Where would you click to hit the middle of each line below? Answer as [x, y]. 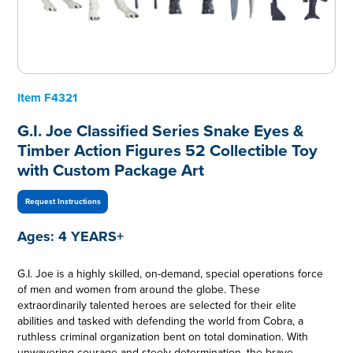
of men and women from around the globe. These [139, 290]
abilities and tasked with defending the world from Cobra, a [161, 321]
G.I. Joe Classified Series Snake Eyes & [161, 132]
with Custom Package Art [111, 171]
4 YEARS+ [91, 237]
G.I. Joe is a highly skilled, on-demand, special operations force [171, 274]
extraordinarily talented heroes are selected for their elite [157, 306]
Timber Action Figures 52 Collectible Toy [168, 151]
